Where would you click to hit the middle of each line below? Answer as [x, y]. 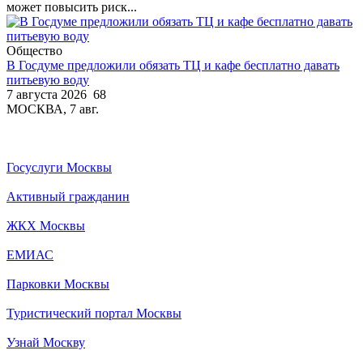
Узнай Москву [46, 342]
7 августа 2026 [47, 94]
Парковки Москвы [58, 284]
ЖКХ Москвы [46, 225]
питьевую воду [48, 79]
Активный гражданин [68, 196]
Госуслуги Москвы [59, 167]
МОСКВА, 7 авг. [53, 109]
